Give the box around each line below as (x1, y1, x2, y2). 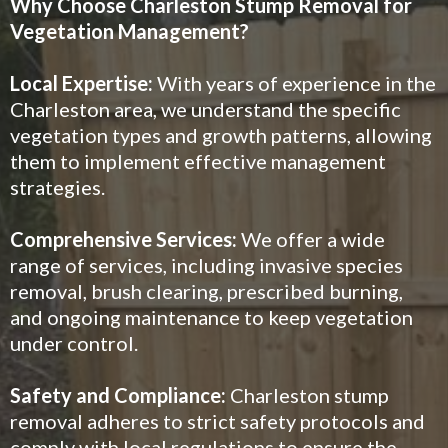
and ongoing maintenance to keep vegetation (10, 305, 413, 329)
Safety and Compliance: (10, 383, 226, 407)
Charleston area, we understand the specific (10, 97, 401, 121)
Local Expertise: (10, 71, 153, 95)
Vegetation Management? (10, 19, 249, 43)
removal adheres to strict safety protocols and (10, 409, 425, 433)
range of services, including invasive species (10, 253, 403, 277)
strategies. (10, 175, 105, 199)
